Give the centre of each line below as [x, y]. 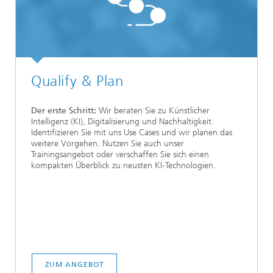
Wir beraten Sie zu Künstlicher [154, 111]
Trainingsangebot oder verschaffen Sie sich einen [120, 155]
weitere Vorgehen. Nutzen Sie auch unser [108, 144]
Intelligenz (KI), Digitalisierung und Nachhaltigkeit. [122, 122]
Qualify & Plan [77, 81]
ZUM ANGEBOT [74, 264]
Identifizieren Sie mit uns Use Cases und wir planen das [132, 133]
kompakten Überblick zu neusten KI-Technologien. [123, 166]
